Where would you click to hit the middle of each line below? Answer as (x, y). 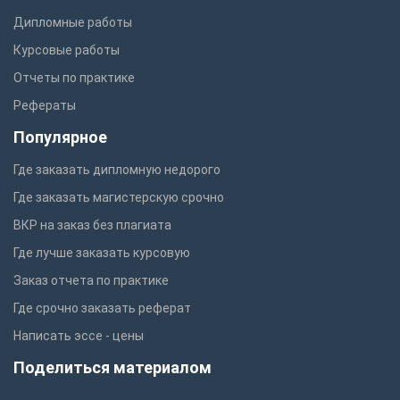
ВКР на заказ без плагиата (92, 225)
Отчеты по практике (74, 78)
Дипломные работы (73, 23)
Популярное (60, 137)
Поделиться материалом (112, 368)
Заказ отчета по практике (91, 281)
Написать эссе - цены (79, 336)
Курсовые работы (67, 50)
